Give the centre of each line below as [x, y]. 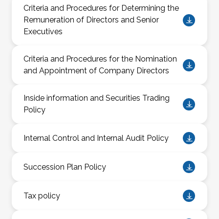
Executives [43, 32]
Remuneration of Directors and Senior [91, 20]
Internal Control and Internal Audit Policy [96, 138]
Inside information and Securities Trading [97, 98]
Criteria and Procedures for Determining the [101, 8]
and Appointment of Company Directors [96, 71]
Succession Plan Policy [65, 167]
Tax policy [42, 196]
